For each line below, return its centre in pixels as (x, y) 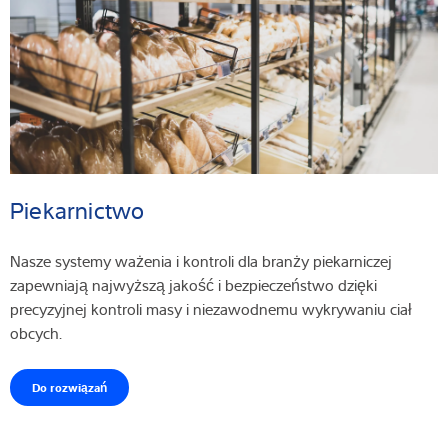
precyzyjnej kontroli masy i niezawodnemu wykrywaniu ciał (211, 309)
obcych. (38, 333)
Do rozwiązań (69, 387)
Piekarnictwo (81, 210)
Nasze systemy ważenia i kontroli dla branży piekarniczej (201, 261)
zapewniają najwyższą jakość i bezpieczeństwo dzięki (193, 285)
